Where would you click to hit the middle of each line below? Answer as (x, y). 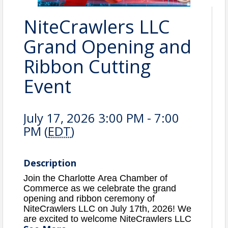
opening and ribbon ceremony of (89, 199)
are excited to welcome (72, 219)
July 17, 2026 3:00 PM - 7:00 (101, 118)
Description (50, 163)
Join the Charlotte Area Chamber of (95, 178)
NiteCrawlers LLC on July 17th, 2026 (98, 209)
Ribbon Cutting (87, 67)
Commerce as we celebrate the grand (100, 189)
